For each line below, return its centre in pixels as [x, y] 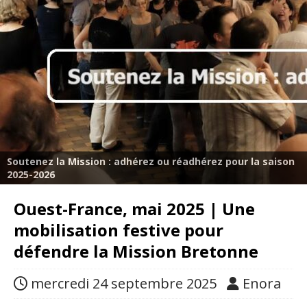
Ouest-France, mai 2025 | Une [134, 209]
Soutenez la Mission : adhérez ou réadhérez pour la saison [151, 161]
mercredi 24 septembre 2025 [124, 283]
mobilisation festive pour [119, 230]
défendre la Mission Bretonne [136, 251]
